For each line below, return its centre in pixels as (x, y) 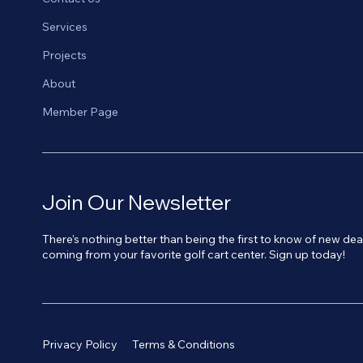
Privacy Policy (80, 344)
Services (65, 27)
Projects (65, 56)
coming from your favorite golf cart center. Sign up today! (194, 254)
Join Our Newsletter (137, 203)
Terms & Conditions (183, 344)
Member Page (81, 112)
